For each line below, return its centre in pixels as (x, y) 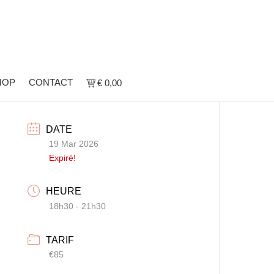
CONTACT (50, 82)
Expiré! (63, 157)
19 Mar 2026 (74, 143)
